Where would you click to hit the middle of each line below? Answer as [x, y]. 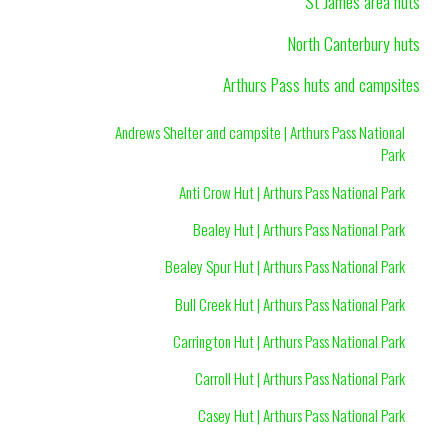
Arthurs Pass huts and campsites [321, 84]
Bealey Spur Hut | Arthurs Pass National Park [284, 266]
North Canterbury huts [354, 42]
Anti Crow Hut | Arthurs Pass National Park [291, 191]
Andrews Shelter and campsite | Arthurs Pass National [259, 132]
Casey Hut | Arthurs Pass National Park [301, 415]
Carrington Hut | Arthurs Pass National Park [288, 340]
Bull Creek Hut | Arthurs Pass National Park [289, 303]
